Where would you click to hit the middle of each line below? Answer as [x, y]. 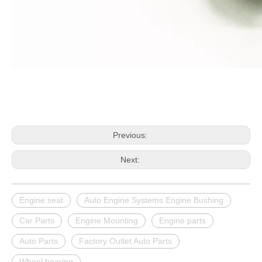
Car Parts [37, 221]
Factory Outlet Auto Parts [125, 241]
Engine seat [41, 200]
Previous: [131, 135]
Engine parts [182, 221]
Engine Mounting [107, 221]
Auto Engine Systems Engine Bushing [154, 200]
